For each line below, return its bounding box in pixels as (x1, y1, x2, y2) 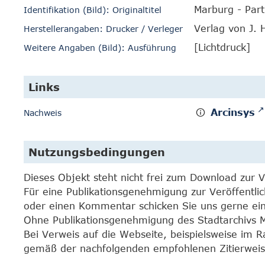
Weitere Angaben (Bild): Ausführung (24, 43, 176, 53)
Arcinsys (211, 107, 256, 118)
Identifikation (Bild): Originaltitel (24, 5, 161, 15)
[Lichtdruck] (194, 42, 250, 53)
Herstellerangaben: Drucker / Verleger (24, 24, 183, 34)
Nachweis (24, 108, 62, 118)
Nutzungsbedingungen (28, 146, 165, 159)
